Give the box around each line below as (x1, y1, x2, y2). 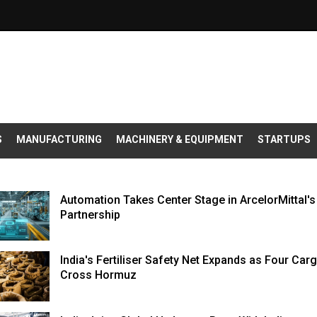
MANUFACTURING (16, 133, 102, 145)
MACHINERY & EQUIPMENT (116, 133, 243, 145)
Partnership (60, 207, 121, 221)
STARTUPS (258, 133, 311, 145)
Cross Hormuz (60, 268, 137, 282)
